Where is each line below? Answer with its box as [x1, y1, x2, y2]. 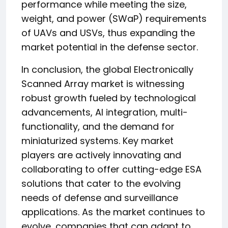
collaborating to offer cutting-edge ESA [21, 163, 202, 176]
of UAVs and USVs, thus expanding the [21, 26, 195, 39]
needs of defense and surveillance [21, 191, 178, 204]
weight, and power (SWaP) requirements [21, 12, 207, 25]
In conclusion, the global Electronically [21, 63, 193, 76]
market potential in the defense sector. [21, 41, 198, 53]
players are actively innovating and [21, 149, 181, 161]
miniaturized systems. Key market [21, 134, 174, 147]
